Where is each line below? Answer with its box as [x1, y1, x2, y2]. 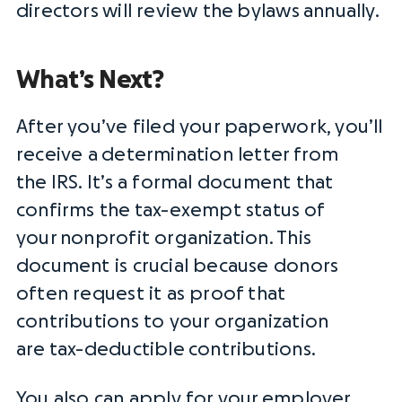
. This [268, 229, 311, 248]
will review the [98, 2, 238, 21]
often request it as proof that [16, 284, 286, 303]
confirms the [16, 201, 135, 220]
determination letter [101, 145, 290, 164]
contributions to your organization [16, 312, 329, 331]
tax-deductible [48, 340, 185, 359]
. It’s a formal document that [78, 173, 334, 192]
